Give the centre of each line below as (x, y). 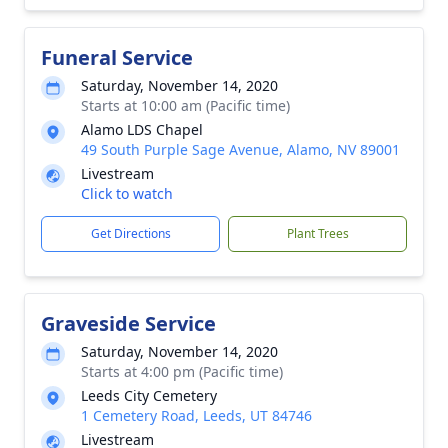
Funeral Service (117, 57)
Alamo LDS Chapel (142, 129)
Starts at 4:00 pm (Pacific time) (182, 371)
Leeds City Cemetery (149, 395)
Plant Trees (317, 233)
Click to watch (127, 193)
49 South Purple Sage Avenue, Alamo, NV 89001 (240, 149)
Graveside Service (128, 323)
